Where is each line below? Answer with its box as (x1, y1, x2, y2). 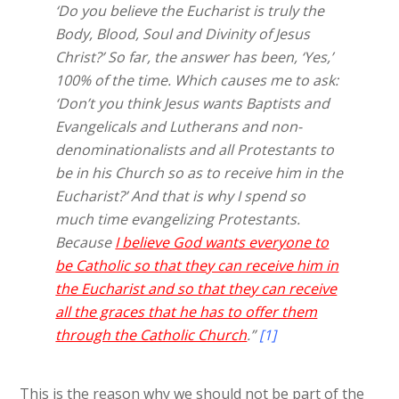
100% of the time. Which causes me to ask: (55, 70, 339, 91)
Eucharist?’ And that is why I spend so (55, 186, 306, 207)
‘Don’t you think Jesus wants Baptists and (55, 94, 330, 114)
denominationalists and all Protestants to (55, 140, 335, 160)
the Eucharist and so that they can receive (55, 279, 338, 299)
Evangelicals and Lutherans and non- (55, 117, 303, 137)
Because (55, 232, 116, 253)
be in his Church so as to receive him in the (55, 163, 344, 183)
